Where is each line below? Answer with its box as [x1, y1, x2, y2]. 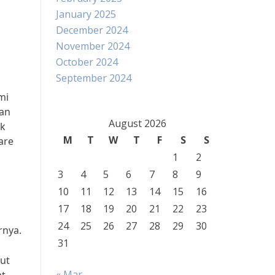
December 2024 [56, 23, 128, 37]
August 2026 [108, 117, 166, 130]
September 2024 [56, 71, 131, 85]
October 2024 [56, 55, 118, 69]
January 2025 [56, 7, 116, 21]
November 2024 [56, 39, 130, 53]
